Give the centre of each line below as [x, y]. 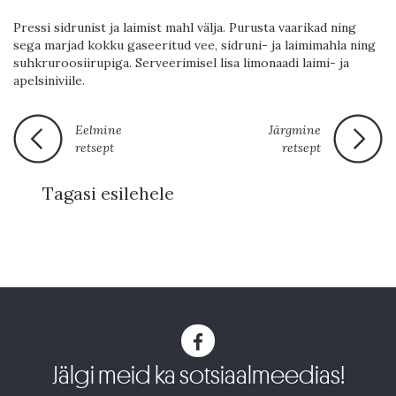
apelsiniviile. [49, 81]
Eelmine [99, 130]
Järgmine [295, 130]
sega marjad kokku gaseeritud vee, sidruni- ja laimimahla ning [194, 46]
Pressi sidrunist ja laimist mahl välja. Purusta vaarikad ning [185, 28]
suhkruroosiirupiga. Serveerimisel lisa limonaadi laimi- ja [181, 63]
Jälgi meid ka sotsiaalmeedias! [198, 376]
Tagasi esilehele [108, 193]
